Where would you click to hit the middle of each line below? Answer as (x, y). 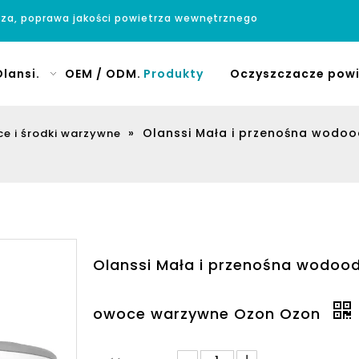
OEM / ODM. (103, 74)
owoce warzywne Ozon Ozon (209, 314)
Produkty (173, 74)
